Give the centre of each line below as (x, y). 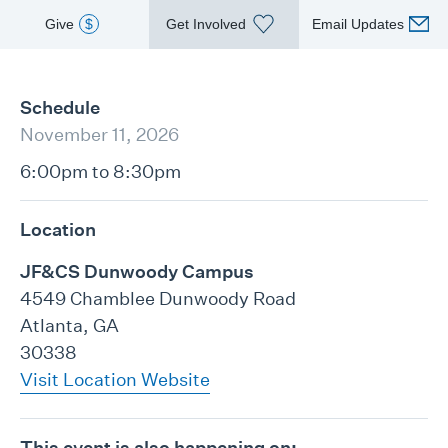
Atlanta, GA (69, 325)
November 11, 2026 (99, 134)
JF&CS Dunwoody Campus (137, 271)
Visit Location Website (115, 379)
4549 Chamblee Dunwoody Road (158, 298)
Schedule (60, 107)
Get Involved (206, 24)
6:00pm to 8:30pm (100, 171)
